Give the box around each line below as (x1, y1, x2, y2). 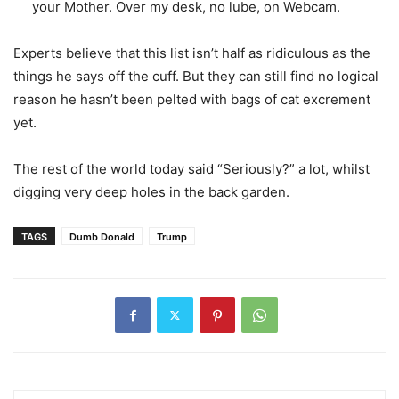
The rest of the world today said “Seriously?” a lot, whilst (13, 159, 370, 177)
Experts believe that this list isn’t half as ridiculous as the (13, 44, 370, 61)
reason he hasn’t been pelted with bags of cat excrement (13, 90, 370, 108)
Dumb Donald (69, 230, 134, 243)
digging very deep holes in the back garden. (13, 183, 293, 200)
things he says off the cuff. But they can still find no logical (13, 67, 379, 85)
